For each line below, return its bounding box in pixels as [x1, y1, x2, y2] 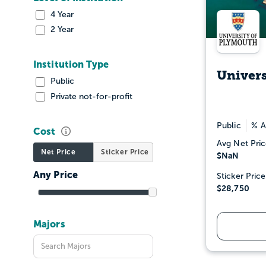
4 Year [48, 9, 74, 19]
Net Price [41, 147, 76, 156]
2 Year [48, 25, 74, 34]
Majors [33, 218, 65, 229]
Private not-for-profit [48, 91, 132, 101]
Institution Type [33, 59, 109, 70]
